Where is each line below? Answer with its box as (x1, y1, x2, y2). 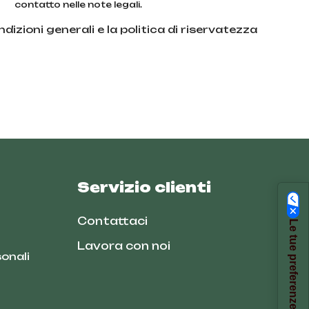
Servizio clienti (77, 178, 211, 196)
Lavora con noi (77, 239, 170, 252)
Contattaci (77, 214, 148, 228)
